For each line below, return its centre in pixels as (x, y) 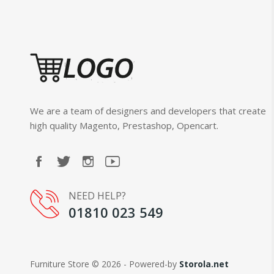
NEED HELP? (97, 196)
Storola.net (204, 264)
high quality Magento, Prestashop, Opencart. (124, 126)
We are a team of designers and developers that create (148, 111)
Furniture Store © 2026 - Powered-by (104, 264)
